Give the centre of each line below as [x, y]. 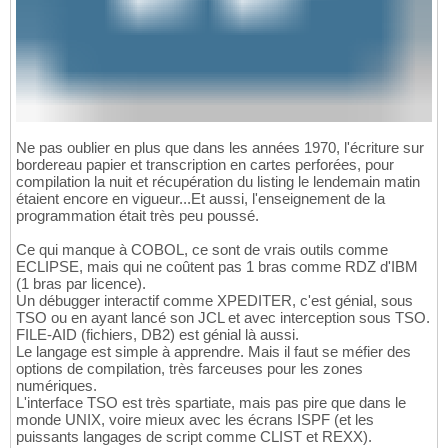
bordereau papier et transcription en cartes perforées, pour [205, 165]
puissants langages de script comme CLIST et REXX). [194, 437]
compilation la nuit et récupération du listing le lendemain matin [218, 182]
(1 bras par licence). [81, 284]
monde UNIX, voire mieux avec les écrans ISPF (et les [195, 420]
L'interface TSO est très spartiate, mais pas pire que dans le [211, 403]
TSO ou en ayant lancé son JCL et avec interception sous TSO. [223, 318]
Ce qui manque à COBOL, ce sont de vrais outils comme [202, 250]
